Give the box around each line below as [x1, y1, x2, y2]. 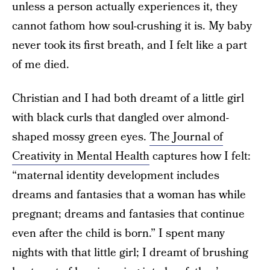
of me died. [12, 57, 69, 73]
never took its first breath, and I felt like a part [12, 37, 247, 54]
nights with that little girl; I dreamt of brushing [12, 245, 248, 261]
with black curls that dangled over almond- [12, 110, 229, 126]
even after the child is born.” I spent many [12, 225, 225, 242]
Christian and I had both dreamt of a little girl [12, 90, 244, 107]
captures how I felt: [149, 148, 251, 165]
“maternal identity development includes [12, 168, 219, 184]
